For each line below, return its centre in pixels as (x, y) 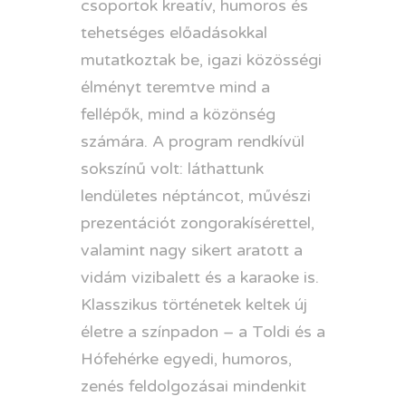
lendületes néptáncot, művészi (196, 195)
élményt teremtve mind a (175, 87)
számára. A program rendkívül (193, 141)
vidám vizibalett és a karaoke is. (200, 277)
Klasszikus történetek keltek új (194, 304)
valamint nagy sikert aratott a (192, 250)
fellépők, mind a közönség (178, 114)
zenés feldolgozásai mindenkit (193, 386)
